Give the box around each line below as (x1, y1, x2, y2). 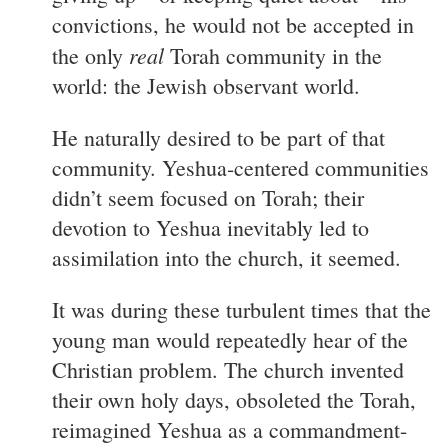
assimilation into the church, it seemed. (52, 242, 401, 272)
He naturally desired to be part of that (52, 122, 385, 152)
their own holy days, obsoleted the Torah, (52, 384, 416, 414)
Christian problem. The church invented (52, 354, 404, 384)
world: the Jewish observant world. (52, 70, 360, 100)
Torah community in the (164, 40, 382, 70)
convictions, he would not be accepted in (52, 9, 414, 39)
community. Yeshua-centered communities (52, 152, 429, 182)
